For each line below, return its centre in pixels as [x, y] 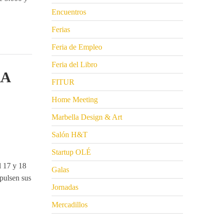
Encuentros [69, 12]
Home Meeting [75, 100]
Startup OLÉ [71, 152]
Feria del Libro [74, 65]
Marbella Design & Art [87, 117]
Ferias [61, 30]
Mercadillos [70, 205]
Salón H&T [70, 135]
